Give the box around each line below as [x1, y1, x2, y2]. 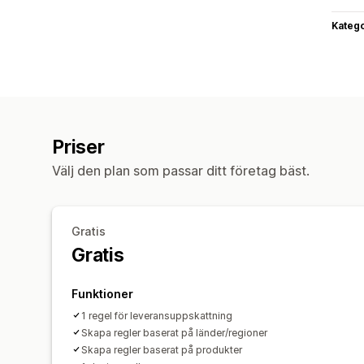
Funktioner [71, 286, 133, 301]
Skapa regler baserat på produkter [81, 343, 242, 356]
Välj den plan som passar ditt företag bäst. [52, 162, 310, 179]
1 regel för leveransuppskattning [81, 309, 232, 322]
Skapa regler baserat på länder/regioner [81, 326, 267, 339]
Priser [52, 135, 105, 158]
